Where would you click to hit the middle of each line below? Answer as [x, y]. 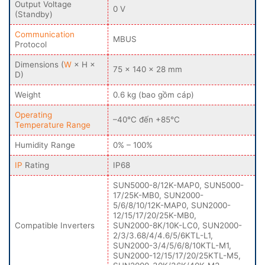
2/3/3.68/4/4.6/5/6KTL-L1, [163, 235]
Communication [45, 34]
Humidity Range [45, 145]
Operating [33, 114]
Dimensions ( [39, 64]
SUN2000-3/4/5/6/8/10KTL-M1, [172, 245]
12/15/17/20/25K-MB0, [155, 215]
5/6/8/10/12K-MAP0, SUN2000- [172, 205]
